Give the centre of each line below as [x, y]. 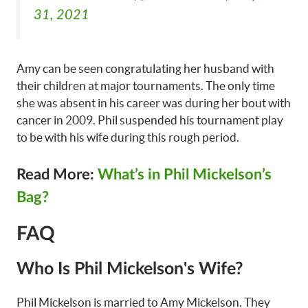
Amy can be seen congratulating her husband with [145, 69]
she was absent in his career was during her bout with [154, 103]
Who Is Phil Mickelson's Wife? [130, 269]
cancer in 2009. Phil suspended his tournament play [150, 120]
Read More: [57, 174]
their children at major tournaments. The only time [146, 86]
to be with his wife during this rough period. [128, 137]
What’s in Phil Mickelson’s [185, 174]
